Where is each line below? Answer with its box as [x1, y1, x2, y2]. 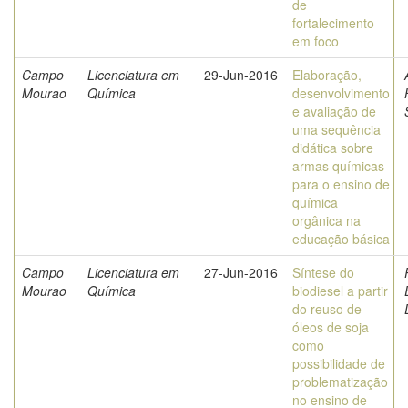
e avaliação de [292, 102, 376, 120]
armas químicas [292, 157, 384, 175]
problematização [292, 372, 388, 391]
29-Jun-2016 [204, 66, 278, 84]
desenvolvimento [292, 84, 390, 102]
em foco [292, 32, 339, 50]
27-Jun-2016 [204, 263, 278, 281]
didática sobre [292, 138, 373, 157]
